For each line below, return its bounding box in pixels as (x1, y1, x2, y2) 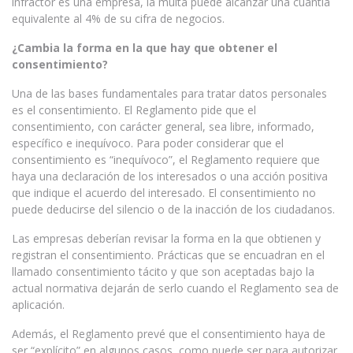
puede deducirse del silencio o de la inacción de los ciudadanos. (12, 202, 338, 217)
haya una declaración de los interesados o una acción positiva (12, 169, 328, 184)
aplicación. (12, 297, 65, 312)
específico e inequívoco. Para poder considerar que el (12, 136, 284, 150)
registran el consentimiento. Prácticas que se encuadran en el (12, 247, 325, 262)
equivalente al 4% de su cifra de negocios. (12, 11, 225, 26)
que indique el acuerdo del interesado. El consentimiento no (12, 185, 316, 200)
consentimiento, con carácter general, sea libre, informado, (12, 119, 314, 134)
